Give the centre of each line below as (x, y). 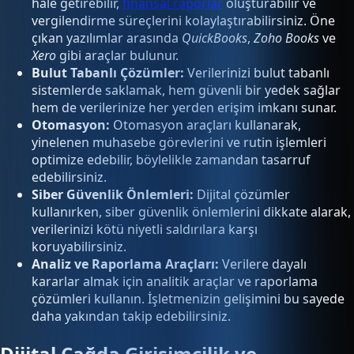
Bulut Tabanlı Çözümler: (108, 73)
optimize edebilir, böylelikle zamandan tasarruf (171, 160)
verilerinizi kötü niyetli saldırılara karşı (145, 230)
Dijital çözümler (242, 195)
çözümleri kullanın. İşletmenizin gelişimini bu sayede (188, 299)
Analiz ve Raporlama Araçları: (125, 264)
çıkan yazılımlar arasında (107, 38)
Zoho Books (286, 38)
